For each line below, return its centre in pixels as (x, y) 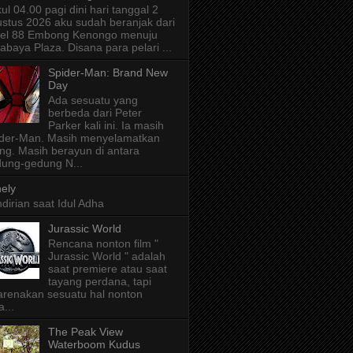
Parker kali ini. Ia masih (106, 125)
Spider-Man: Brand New (108, 73)
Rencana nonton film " (103, 243)
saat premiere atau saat (107, 268)
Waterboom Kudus (94, 344)
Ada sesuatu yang (93, 100)
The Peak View (85, 331)
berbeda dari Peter (95, 112)
